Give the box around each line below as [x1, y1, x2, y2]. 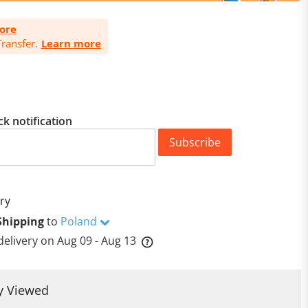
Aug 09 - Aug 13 [56, 232, 136, 248]
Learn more [41, 36, 101, 51]
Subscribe [169, 134, 221, 150]
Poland [60, 213, 97, 229]
